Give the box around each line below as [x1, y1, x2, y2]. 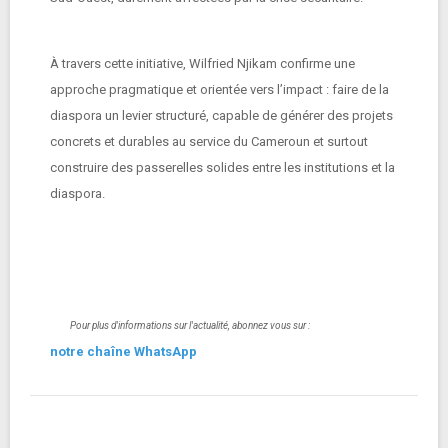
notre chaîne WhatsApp [50, 344, 200, 359]
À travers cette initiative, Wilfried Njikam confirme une [50, 56, 355, 71]
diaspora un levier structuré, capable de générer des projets [50, 108, 393, 123]
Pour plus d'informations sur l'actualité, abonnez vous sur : [70, 320, 310, 331]
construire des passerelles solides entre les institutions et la [50, 160, 395, 175]
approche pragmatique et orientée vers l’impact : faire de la [50, 82, 389, 97]
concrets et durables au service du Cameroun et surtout [50, 134, 368, 149]
